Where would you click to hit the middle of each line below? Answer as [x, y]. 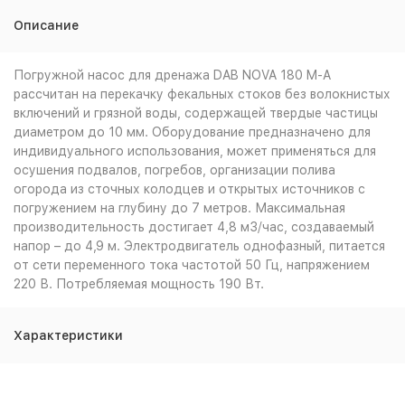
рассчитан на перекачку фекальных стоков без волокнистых [202, 94]
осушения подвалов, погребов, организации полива [174, 170]
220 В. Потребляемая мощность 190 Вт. [139, 284]
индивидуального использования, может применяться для [195, 151]
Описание [46, 25]
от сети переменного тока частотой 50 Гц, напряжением [192, 265]
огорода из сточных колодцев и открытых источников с [189, 189]
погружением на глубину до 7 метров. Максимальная [179, 208]
